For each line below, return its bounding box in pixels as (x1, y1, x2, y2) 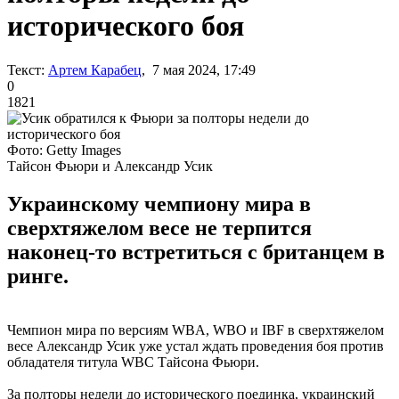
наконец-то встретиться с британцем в (7, 240, 385, 264)
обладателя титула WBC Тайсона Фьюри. (7, 354, 259, 370)
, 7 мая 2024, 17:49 (142, 61, 256, 77)
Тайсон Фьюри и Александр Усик (7, 158, 213, 174)
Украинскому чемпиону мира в (7, 191, 311, 216)
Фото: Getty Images (7, 142, 121, 158)
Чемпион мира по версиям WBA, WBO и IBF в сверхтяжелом (7, 322, 384, 338)
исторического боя (7, 10, 244, 43)
